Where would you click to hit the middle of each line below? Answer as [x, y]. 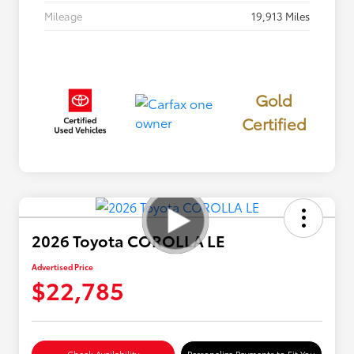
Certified [274, 123]
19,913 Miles [281, 15]
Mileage [63, 15]
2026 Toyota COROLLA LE [128, 241]
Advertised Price [62, 267]
